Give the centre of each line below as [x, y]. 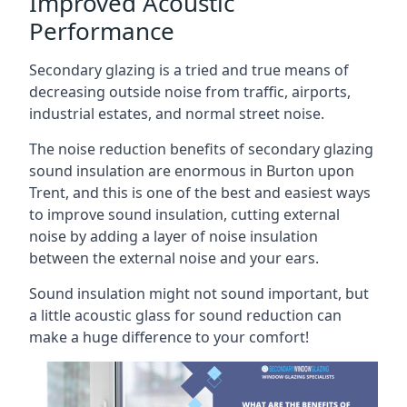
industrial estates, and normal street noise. [177, 113]
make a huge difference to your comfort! [169, 337]
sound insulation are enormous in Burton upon [192, 170]
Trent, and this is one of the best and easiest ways [200, 192]
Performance [102, 30]
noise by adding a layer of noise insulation [174, 236]
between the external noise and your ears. [174, 258]
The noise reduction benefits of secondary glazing [201, 149]
